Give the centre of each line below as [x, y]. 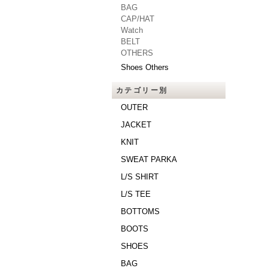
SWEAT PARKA [149, 159]
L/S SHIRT [140, 177]
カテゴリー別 [142, 90]
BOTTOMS [140, 211]
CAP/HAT [138, 19]
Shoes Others [145, 67]
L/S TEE [136, 194]
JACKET [136, 125]
